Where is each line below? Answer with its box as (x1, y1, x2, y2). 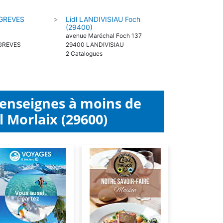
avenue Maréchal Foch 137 (65, 32, 142, 39)
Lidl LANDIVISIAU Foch (65, 15, 140, 23)
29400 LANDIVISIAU (65, 41, 124, 48)
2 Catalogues (65, 50, 103, 57)
